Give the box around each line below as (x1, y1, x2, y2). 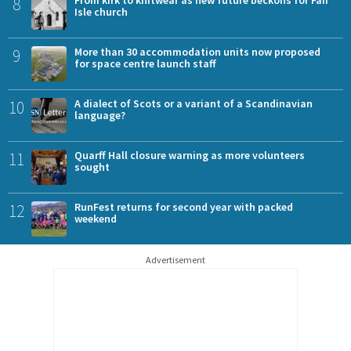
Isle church (74, 4, 128, 19)
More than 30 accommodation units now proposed (74, 44, 320, 59)
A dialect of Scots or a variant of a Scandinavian (74, 96, 313, 110)
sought (74, 159, 110, 174)
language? (74, 107, 125, 122)
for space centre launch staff (74, 56, 216, 71)
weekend (74, 211, 117, 226)
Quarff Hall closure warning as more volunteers (74, 147, 305, 162)
